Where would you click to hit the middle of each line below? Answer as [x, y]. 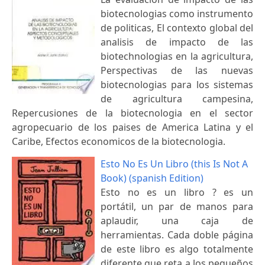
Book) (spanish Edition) [152, 178]
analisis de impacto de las [177, 42]
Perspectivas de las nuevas [177, 70]
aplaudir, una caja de [177, 220]
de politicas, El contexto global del [177, 28]
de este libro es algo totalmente [177, 249]
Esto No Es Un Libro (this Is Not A [174, 164]
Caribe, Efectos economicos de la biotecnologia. [119, 141]
